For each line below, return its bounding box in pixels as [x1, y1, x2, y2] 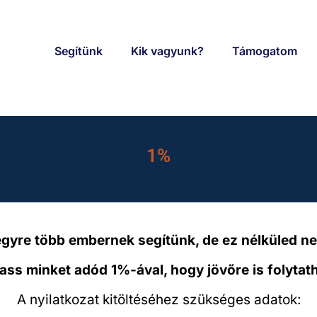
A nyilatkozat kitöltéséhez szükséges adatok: [16, 291, 301, 308]
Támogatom [231, 43, 297, 58]
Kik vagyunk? [130, 43, 204, 58]
